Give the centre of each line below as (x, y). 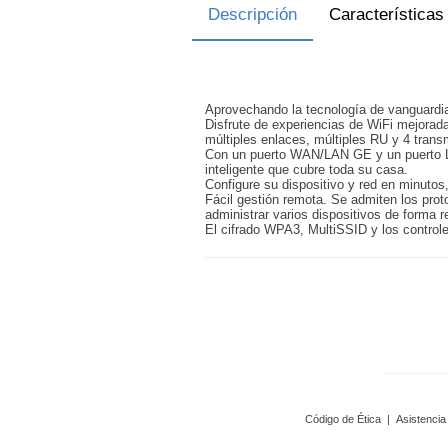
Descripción (252, 14)
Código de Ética (343, 419)
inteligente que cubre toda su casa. (306, 169)
